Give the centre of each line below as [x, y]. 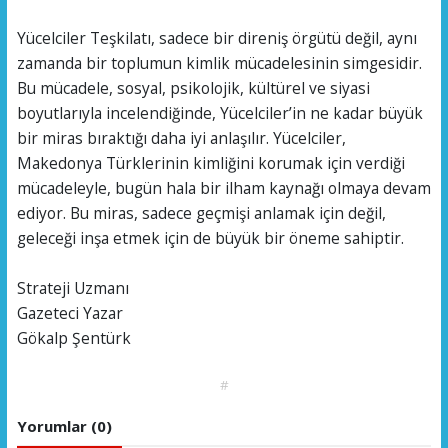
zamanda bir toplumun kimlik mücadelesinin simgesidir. [219, 63]
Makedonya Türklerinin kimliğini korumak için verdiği [210, 163]
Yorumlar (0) [64, 426]
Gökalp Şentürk [73, 338]
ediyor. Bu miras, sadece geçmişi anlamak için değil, [201, 213]
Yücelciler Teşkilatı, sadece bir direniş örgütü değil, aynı [216, 38]
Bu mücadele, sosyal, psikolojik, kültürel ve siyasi [193, 88]
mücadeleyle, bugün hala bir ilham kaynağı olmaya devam [223, 188]
